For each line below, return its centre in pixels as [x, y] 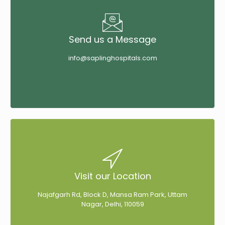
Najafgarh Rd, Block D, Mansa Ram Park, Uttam [113, 195]
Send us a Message [113, 40]
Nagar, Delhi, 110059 [113, 204]
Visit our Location [113, 176]
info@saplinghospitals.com [113, 58]
